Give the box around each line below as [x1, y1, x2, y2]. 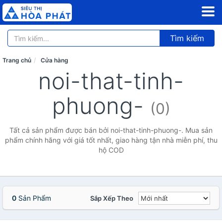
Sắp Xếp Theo [90, 194, 133, 202]
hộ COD [98, 146, 124, 154]
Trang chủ [2, 56, 31, 64]
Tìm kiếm [170, 33, 204, 43]
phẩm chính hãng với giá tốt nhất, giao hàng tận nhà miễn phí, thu [4, 136, 218, 144]
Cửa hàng [41, 56, 68, 64]
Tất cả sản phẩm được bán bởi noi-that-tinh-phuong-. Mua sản [9, 126, 213, 134]
